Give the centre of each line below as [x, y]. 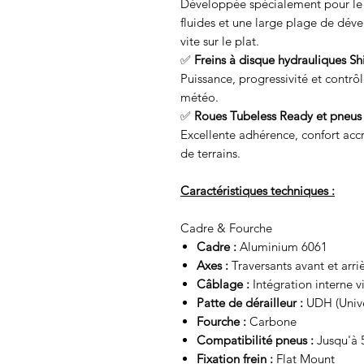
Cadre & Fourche [226, 228]
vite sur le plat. [220, 41]
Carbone [271, 322]
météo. [199, 97]
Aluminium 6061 [282, 247]
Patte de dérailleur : [250, 303]
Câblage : [223, 284]
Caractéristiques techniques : [258, 191]
